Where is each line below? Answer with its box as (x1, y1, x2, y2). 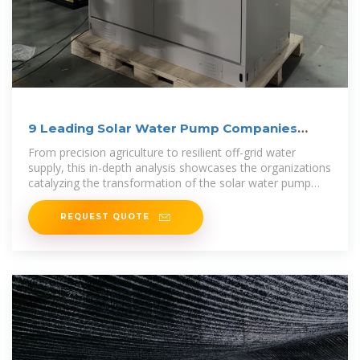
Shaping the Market (28, 137, 157, 153)
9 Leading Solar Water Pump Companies (28, 121, 297, 136)
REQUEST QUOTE (60, 211, 153, 222)
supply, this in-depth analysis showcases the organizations (28, 160, 331, 175)
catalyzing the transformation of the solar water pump (28, 175, 311, 190)
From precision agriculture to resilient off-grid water (28, 145, 296, 160)
